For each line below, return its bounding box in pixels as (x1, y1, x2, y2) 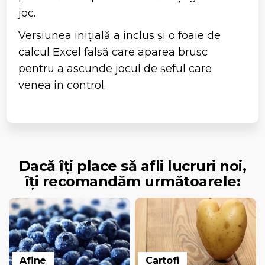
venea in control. (18, 78, 106, 92)
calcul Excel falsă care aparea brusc (18, 45, 208, 59)
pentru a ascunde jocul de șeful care (18, 62, 212, 75)
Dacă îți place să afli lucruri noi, (18, 157, 247, 174)
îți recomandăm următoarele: (24, 172, 241, 190)
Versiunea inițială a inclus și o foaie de (18, 28, 221, 42)
